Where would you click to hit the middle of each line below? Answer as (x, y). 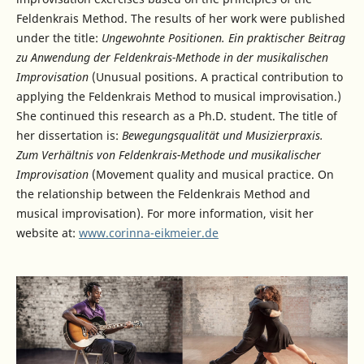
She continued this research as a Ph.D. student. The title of (176, 116)
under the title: (58, 38)
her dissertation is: (69, 136)
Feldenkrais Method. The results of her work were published (180, 19)
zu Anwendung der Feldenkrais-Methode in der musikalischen (172, 58)
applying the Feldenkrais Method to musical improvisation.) (178, 97)
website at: (47, 233)
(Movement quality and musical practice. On (211, 175)
